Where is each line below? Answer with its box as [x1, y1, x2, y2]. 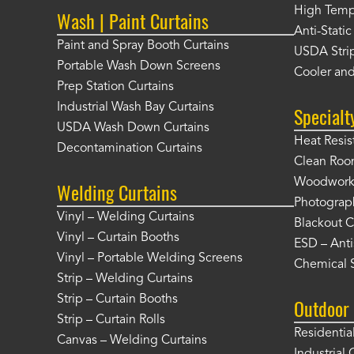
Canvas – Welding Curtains [57, 334, 207, 347]
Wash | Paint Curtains [57, 6, 209, 35]
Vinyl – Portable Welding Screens [57, 252, 243, 265]
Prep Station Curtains [57, 81, 174, 93]
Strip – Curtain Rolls [57, 314, 165, 326]
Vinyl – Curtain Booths [57, 232, 179, 244]
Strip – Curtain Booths [57, 293, 178, 306]
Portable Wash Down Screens [57, 60, 220, 73]
